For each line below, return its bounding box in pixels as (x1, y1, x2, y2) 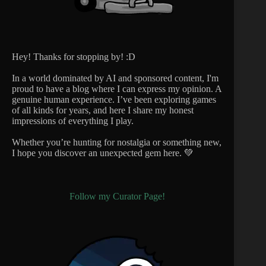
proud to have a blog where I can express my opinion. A (12, 84, 221, 94)
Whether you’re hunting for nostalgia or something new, (12, 137, 221, 148)
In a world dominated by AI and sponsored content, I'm (12, 73, 218, 84)
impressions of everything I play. (12, 116, 134, 126)
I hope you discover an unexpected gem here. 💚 (12, 148, 194, 159)
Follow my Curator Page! (69, 191, 165, 202)
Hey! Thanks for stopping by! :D (12, 52, 135, 62)
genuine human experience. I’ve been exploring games (12, 94, 216, 105)
